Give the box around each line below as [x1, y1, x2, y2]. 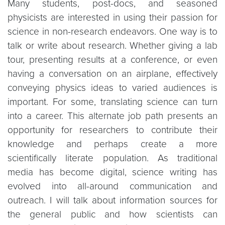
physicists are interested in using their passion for [8, 12, 217, 23]
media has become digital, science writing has [8, 166, 217, 178]
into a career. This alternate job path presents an [8, 110, 217, 122]
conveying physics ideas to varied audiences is [8, 82, 217, 93]
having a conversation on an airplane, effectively [8, 68, 217, 79]
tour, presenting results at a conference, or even [8, 54, 217, 65]
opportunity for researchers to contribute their [8, 124, 217, 136]
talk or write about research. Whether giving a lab [8, 40, 217, 51]
